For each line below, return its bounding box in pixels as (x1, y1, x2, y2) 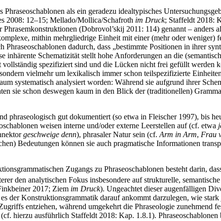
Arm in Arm (159, 130, 197, 139)
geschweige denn (23, 130, 76, 139)
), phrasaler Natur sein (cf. (76, 130, 159, 139)
